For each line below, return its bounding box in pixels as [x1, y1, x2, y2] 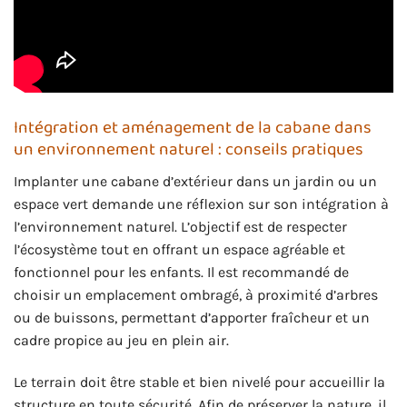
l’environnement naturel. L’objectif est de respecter [14, 217, 347, 235]
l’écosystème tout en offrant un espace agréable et [14, 240, 345, 258]
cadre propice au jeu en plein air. [14, 331, 229, 349]
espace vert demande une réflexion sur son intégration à [14, 194, 389, 213]
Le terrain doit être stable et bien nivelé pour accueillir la [14, 372, 385, 391]
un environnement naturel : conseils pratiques [14, 135, 363, 164]
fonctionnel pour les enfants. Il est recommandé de [14, 263, 349, 281]
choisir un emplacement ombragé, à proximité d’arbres [14, 285, 378, 303]
